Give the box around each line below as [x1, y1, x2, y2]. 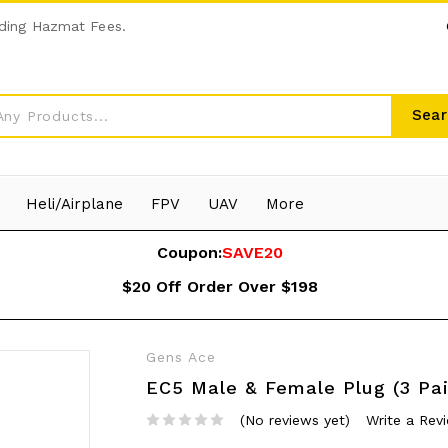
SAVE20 [222, 242, 284, 262]
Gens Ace [146, 348, 216, 365]
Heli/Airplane [25, 194, 123, 213]
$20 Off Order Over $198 [122, 276, 319, 296]
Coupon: [157, 242, 223, 262]
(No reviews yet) [239, 412, 350, 429]
